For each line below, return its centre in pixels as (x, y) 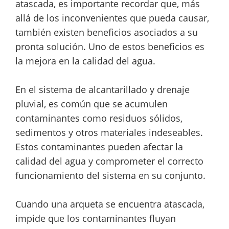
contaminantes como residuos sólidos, (99, 118)
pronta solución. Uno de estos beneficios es (110, 46)
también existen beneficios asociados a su (107, 32)
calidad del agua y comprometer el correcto (109, 161)
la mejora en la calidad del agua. (85, 61)
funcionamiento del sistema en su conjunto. (110, 175)
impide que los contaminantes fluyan (96, 218)
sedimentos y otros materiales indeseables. (109, 132)
